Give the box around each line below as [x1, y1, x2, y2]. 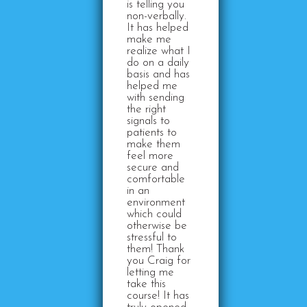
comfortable [127, 173, 185, 185]
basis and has [127, 69, 190, 80]
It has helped [127, 22, 188, 34]
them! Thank [127, 243, 184, 255]
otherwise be [127, 220, 187, 232]
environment [127, 197, 185, 208]
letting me [127, 267, 174, 278]
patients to [127, 127, 177, 138]
